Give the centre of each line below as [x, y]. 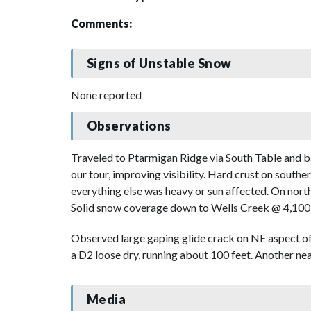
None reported [106, 94]
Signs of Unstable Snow [159, 64]
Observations [129, 126]
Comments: [101, 23]
